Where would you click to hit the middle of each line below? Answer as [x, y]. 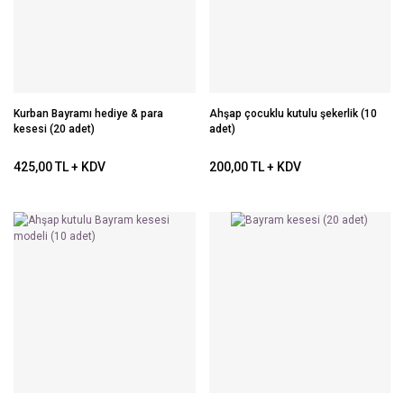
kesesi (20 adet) [54, 129]
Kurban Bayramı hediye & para [88, 113]
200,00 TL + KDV [255, 167]
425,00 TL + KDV [60, 167]
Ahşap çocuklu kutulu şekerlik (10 [293, 113]
